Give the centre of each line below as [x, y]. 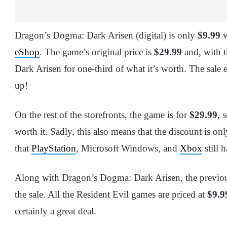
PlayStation [54, 148]
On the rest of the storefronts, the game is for [102, 115]
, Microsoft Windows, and [128, 148]
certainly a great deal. [55, 211]
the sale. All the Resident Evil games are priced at [111, 194]
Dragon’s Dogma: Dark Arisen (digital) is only [106, 35]
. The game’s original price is [97, 52]
